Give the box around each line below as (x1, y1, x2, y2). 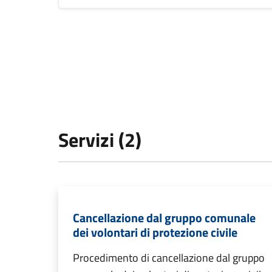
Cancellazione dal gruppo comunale (73, 208, 256, 228)
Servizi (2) (58, 125, 141, 155)
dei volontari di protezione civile (73, 223, 237, 242)
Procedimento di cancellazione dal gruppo (73, 250, 265, 267)
